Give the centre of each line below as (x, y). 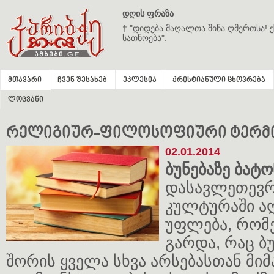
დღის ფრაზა (148, 13)
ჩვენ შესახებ (82, 80)
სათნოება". (145, 38)
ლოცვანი (26, 100)
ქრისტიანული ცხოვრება (219, 80)
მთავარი (25, 80)
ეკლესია (140, 80)
